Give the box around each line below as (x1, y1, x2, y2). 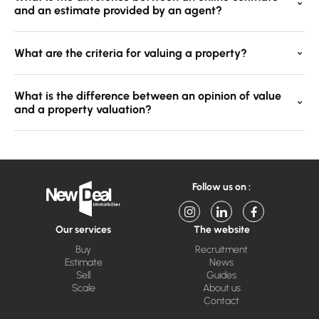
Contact (204, 295, 239, 307)
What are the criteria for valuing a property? (14, 46, 247, 60)
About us (202, 282, 241, 294)
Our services (56, 224, 111, 236)
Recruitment (195, 244, 248, 256)
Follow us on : (192, 181, 251, 193)
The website (193, 224, 250, 236)
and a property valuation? (14, 103, 152, 116)
